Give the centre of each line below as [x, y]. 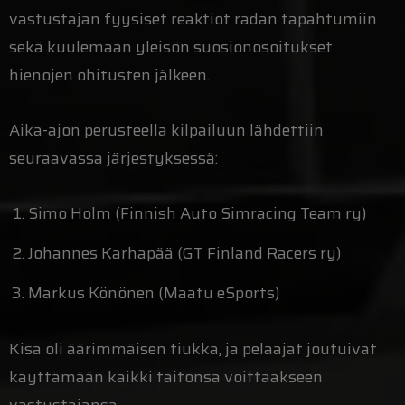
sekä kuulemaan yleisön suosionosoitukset [171, 47]
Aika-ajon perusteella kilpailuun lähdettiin [166, 131]
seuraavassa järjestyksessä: [113, 159]
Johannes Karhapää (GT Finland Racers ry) [185, 254]
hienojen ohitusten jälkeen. [109, 75]
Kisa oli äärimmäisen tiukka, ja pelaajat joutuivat [193, 348]
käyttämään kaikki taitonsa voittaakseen [166, 377]
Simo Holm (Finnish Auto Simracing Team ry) [198, 214]
